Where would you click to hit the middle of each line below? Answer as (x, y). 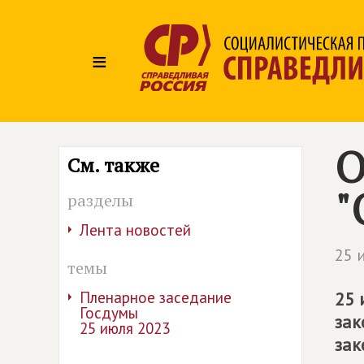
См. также (113, 165)
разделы (100, 200)
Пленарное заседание (156, 297)
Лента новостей (135, 230)
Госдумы (109, 313)
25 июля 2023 (125, 328)
